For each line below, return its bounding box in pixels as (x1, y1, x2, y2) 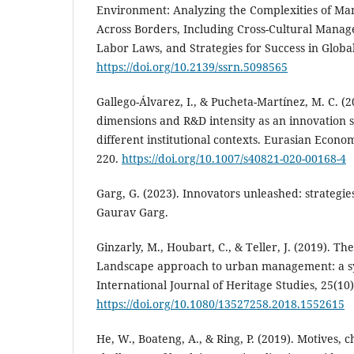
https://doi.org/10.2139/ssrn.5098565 (96, 59, 288, 75)
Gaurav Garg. (96, 205, 168, 220)
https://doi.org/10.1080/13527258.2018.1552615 (96, 296, 345, 312)
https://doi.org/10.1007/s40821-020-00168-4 (122, 151, 346, 167)
